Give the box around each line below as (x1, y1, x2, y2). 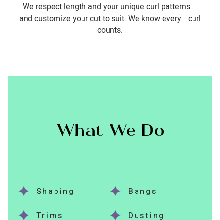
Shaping (36, 186, 75, 198)
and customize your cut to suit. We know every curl (19, 13, 201, 25)
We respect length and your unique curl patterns (23, 1, 197, 13)
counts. (97, 25, 123, 37)
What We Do (55, 124, 165, 140)
